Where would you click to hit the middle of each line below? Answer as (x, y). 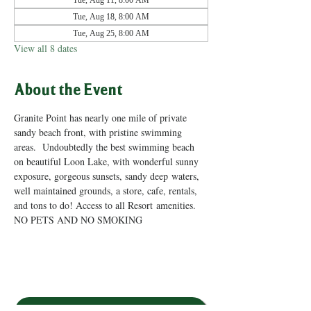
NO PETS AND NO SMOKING (78, 220)
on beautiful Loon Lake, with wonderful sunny (108, 161)
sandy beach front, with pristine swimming (99, 132)
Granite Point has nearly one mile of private (102, 118)
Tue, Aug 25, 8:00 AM (111, 33)
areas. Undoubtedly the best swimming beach (106, 147)
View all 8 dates (45, 48)
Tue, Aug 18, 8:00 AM (111, 17)
